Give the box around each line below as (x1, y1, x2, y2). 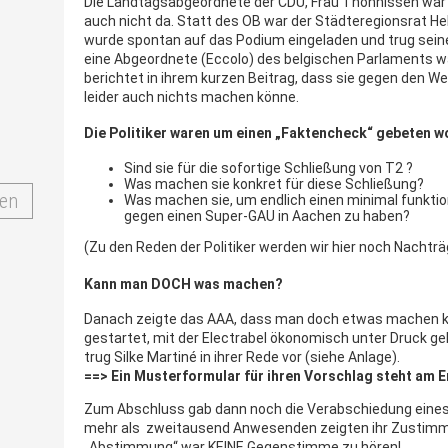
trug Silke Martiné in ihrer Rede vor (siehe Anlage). (84, 349, 400, 366)
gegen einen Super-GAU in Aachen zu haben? (124, 208, 410, 224)
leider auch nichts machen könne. (84, 88, 299, 105)
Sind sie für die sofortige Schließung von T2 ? (124, 160, 413, 176)
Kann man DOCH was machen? (84, 275, 283, 292)
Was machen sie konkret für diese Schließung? (124, 176, 424, 192)
